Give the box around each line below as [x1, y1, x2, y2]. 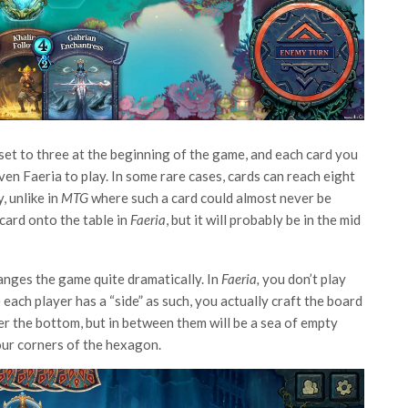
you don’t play [262, 270, 346, 287]
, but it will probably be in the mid [166, 210, 361, 228]
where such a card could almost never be [91, 189, 331, 206]
